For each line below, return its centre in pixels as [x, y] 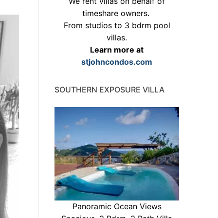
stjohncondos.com [117, 62]
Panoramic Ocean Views [117, 207]
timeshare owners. [117, 13]
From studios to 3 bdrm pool [117, 26]
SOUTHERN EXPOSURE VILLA [109, 90]
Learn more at [117, 50]
